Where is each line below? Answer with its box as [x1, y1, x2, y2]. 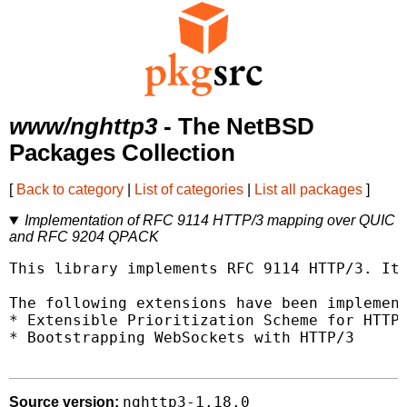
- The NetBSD [157, 114, 314, 140]
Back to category [16, 182, 124, 198]
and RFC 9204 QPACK [9, 229, 159, 245]
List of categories [134, 182, 243, 198]
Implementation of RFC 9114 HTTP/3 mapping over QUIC [24, 213, 395, 229]
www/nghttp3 [9, 114, 157, 140]
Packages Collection [9, 140, 235, 166]
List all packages [254, 182, 362, 198]
